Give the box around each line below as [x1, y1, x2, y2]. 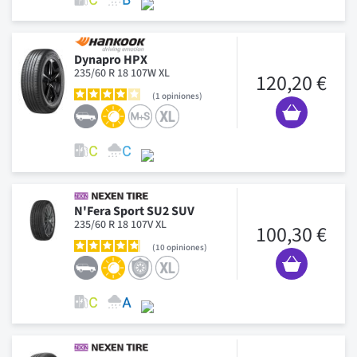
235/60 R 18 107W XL [74, 65, 170, 81]
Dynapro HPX [74, 50, 147, 69]
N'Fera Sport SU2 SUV [74, 202, 194, 220]
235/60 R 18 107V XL [74, 216, 167, 233]
